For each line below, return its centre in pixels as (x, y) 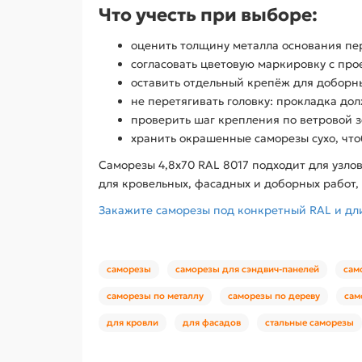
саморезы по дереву (274, 295)
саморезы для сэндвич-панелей (247, 269)
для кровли (133, 322)
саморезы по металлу (155, 295)
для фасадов (212, 322)
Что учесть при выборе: (208, 14)
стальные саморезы (309, 322)
